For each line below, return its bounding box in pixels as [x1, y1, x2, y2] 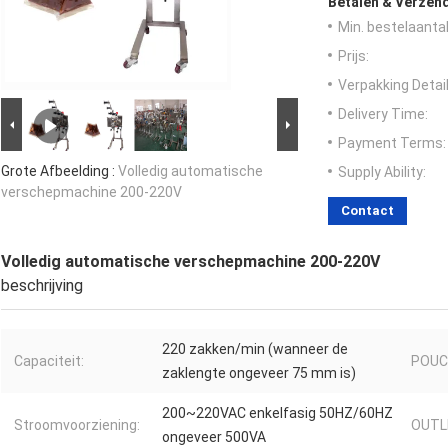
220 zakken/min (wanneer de [162, 341, 348, 358]
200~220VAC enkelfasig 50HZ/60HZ [162, 405, 393, 422]
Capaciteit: [14, 353, 84, 370]
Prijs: [338, 48, 369, 65]
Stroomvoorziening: [14, 417, 140, 434]
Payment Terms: [338, 135, 446, 152]
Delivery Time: [338, 106, 428, 123]
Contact [341, 203, 394, 219]
